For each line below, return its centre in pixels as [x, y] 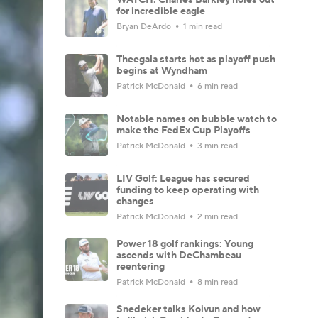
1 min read [202, 26]
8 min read [216, 282]
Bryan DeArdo [145, 26]
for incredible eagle [161, 11]
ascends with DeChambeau [179, 255]
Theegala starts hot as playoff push [196, 59]
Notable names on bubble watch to [197, 119]
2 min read [216, 216]
